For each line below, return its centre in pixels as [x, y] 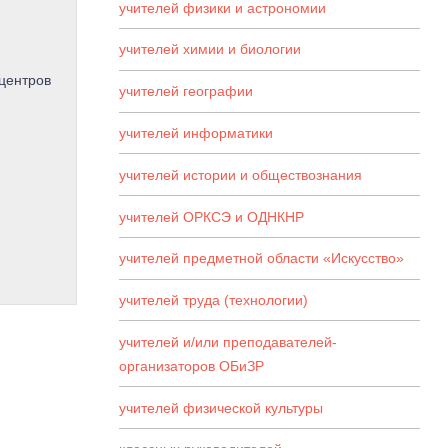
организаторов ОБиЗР [191, 365]
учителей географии [186, 91]
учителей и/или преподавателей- [228, 341]
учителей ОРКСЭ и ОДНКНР [211, 216]
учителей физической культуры [221, 407]
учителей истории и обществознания [240, 174]
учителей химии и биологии [210, 49]
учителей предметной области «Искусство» [261, 258]
